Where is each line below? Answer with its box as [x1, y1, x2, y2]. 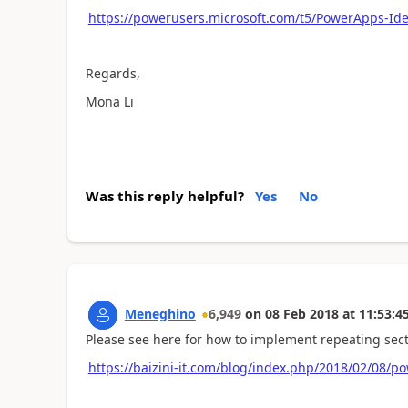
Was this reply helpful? [85, 187, 244, 205]
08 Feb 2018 [264, 305, 339, 322]
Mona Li [85, 92, 134, 110]
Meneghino [124, 305, 196, 322]
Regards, [85, 65, 140, 82]
